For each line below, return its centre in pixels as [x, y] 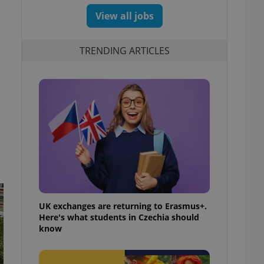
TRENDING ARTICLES [124, 50]
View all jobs [124, 16]
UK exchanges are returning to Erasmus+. [123, 206]
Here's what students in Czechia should [119, 217]
